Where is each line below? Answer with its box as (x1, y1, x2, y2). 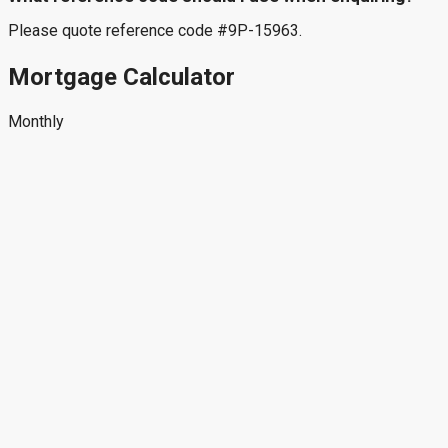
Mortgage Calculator (8, 62, 235, 91)
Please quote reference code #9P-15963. (8, 20, 302, 40)
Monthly (8, 112, 64, 132)
